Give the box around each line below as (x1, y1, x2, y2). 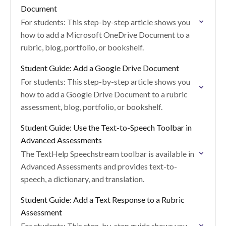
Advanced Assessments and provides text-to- (21, 161, 177, 171)
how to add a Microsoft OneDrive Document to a (21, 30, 190, 39)
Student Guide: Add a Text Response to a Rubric (21, 195, 185, 204)
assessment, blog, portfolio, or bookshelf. (21, 102, 162, 111)
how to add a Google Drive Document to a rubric (21, 89, 188, 99)
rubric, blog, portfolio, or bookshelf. (21, 42, 144, 52)
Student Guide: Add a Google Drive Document (21, 63, 179, 73)
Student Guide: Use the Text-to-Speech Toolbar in (21, 123, 192, 132)
